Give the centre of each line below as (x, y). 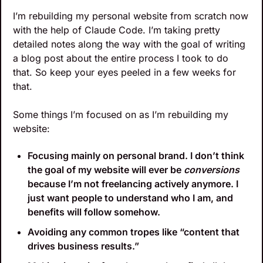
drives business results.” (83, 246)
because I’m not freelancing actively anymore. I (133, 184)
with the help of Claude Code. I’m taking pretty (117, 30)
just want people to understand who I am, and (130, 198)
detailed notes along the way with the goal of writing (129, 44)
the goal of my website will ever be (106, 170)
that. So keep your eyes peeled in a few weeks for (124, 73)
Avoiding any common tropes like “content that (134, 232)
